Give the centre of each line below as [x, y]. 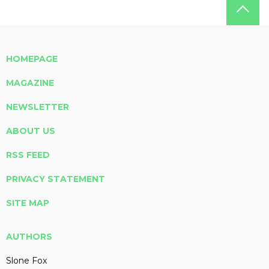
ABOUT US [31, 131]
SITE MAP [28, 203]
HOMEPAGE [32, 59]
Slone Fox [26, 260]
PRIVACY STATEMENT [56, 179]
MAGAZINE [30, 83]
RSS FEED [28, 155]
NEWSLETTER [38, 107]
